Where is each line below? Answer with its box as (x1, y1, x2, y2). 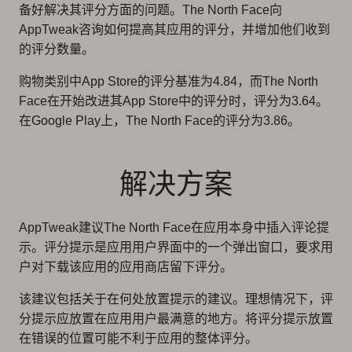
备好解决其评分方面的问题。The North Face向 (19, 2, 282, 16)
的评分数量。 (19, 42, 94, 56)
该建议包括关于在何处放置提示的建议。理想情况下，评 (19, 291, 333, 306)
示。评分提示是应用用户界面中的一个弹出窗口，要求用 (19, 240, 333, 254)
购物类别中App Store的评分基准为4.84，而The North (19, 74, 318, 88)
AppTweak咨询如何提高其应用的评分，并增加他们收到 (19, 22, 330, 36)
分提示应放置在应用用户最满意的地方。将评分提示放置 (19, 311, 333, 325)
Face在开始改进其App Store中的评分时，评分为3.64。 (19, 93, 328, 108)
